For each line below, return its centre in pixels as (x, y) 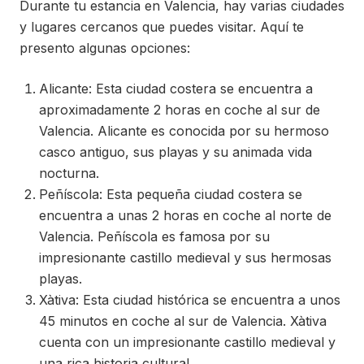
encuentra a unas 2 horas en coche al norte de (185, 216)
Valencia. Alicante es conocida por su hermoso (184, 131)
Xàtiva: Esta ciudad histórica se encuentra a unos (190, 300)
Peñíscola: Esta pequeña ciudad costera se (171, 195)
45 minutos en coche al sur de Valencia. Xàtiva (183, 321)
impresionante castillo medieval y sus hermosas (185, 258)
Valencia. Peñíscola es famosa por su (154, 237)
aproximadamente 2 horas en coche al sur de (180, 110)
